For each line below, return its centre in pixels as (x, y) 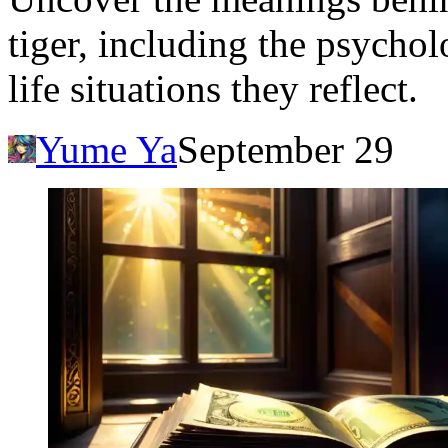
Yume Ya (106, 149)
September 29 (285, 149)
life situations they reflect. (213, 88)
